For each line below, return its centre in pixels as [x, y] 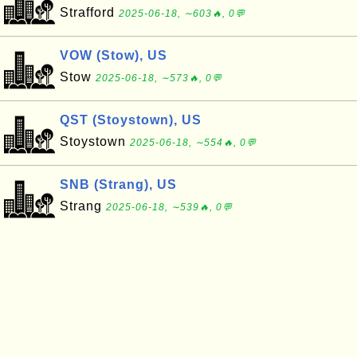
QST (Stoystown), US [131, 120]
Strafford [89, 12]
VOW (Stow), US [114, 55]
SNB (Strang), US [118, 184]
